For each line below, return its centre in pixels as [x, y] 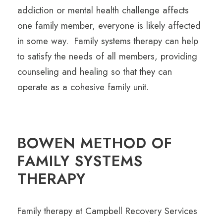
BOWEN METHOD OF [95, 143]
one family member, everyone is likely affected [109, 26]
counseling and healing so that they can [95, 72]
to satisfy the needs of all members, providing [107, 56]
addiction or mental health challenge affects [103, 10]
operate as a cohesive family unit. [83, 87]
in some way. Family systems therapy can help [108, 41]
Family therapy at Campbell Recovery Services [107, 211]
